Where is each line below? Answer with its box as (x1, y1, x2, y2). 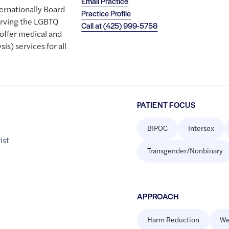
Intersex (188, 123, 214, 133)
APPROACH (136, 191, 179, 202)
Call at (81, 20, 104, 31)
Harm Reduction (147, 214, 199, 225)
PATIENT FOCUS (136, 99, 196, 110)
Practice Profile (81, 8, 131, 19)
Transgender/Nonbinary (147, 145, 223, 156)
